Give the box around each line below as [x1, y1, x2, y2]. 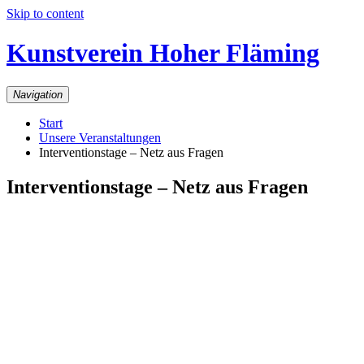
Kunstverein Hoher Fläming [6, 38, 319, 68]
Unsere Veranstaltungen [39, 130, 161, 145]
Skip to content [6, 6, 84, 20]
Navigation [13, 88, 63, 101]
